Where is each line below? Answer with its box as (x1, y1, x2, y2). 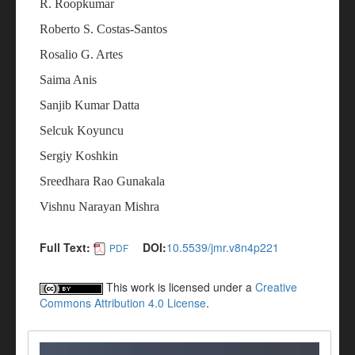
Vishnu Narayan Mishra (40, 200, 159, 213)
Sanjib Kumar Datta (40, 98, 139, 112)
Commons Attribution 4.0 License (40, 295, 206, 311)
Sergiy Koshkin (40, 149, 118, 162)
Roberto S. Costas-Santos (40, 22, 167, 36)
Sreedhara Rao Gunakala (40, 174, 165, 188)
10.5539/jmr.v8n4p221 (166, 239, 279, 255)
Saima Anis (40, 73, 97, 86)
